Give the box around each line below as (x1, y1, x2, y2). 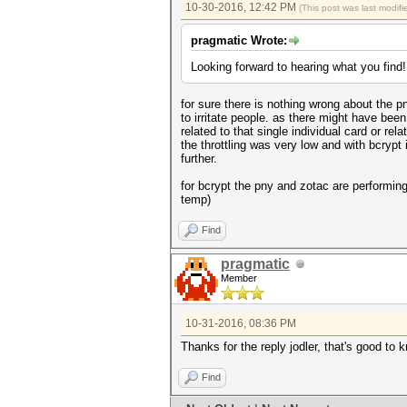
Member (221, 273, 257, 283)
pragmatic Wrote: (191, 34, 287, 47)
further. (181, 152, 217, 165)
